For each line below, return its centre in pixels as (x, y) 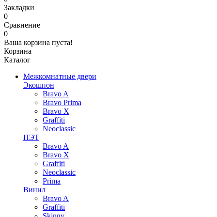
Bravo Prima (62, 102)
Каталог (17, 60)
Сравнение (22, 25)
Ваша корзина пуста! (38, 42)
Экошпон (39, 85)
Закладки (19, 8)
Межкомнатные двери (60, 76)
